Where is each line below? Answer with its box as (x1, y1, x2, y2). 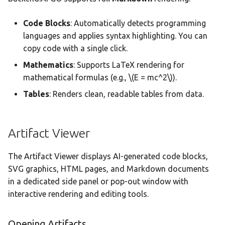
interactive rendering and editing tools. (8, 189, 149, 198)
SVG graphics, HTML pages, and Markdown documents (8, 164, 209, 173)
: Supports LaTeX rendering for (73, 60, 184, 69)
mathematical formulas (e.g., (23, 72, 129, 82)
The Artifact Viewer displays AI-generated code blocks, (8, 151, 208, 161)
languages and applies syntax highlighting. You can (23, 31, 207, 40)
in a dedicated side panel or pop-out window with (8, 176, 188, 186)
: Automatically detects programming (70, 18, 206, 28)
